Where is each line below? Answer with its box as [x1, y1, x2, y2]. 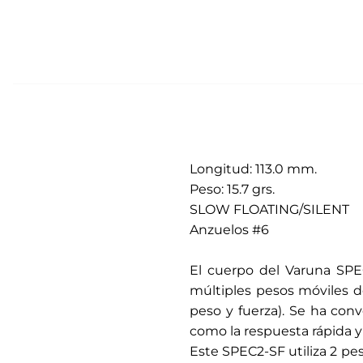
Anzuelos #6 [189, 222, 269, 238]
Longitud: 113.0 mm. [189, 161, 317, 177]
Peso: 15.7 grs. [189, 181, 275, 198]
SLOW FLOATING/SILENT [189, 202, 349, 218]
